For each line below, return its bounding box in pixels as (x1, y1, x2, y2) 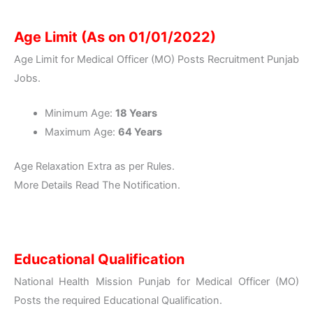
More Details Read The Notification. (14, 179, 180, 192)
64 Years (117, 126, 162, 139)
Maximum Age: (44, 126, 118, 139)
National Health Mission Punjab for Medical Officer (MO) (14, 275, 299, 288)
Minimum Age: (44, 107, 115, 120)
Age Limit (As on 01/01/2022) (14, 29, 216, 46)
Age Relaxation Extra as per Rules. (14, 160, 175, 173)
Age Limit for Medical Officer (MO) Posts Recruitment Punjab (14, 53, 299, 66)
